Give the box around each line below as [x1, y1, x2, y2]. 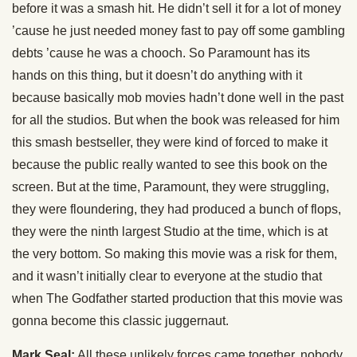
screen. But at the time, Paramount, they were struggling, [12, 180, 329, 194]
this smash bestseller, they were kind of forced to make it [12, 135, 328, 149]
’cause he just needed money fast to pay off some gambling [12, 24, 345, 37]
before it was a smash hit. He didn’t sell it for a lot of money [12, 2, 341, 15]
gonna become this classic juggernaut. [12, 314, 229, 328]
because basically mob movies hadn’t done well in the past [12, 91, 343, 104]
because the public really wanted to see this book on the [12, 158, 328, 171]
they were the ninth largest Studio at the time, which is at [12, 225, 328, 238]
